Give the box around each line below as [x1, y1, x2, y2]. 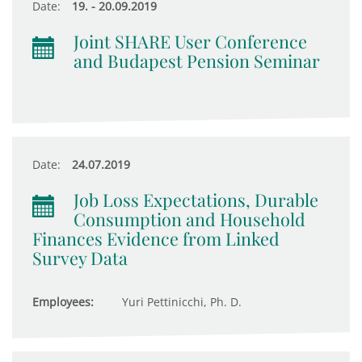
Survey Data [32, 246, 128, 269]
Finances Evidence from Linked [32, 227, 280, 250]
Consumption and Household [74, 208, 305, 230]
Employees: [32, 294, 94, 309]
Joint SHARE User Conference [74, 30, 307, 53]
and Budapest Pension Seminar [74, 49, 320, 72]
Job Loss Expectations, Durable [74, 188, 318, 211]
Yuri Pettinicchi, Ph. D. [119, 294, 242, 309]
